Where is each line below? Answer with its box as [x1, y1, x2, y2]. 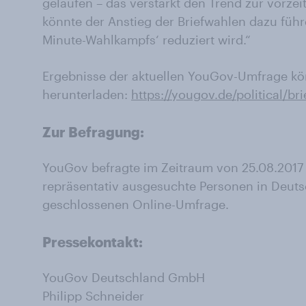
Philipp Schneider [42, 288, 144, 303]
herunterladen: [42, 87, 131, 102]
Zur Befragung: [42, 124, 144, 140]
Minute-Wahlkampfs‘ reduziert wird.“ [42, 32, 251, 47]
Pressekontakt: [42, 234, 143, 250]
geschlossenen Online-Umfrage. [42, 197, 229, 212]
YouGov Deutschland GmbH [42, 270, 205, 285]
